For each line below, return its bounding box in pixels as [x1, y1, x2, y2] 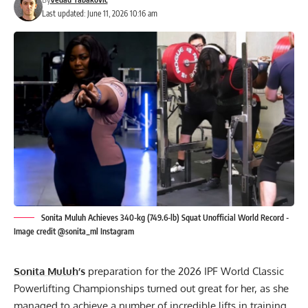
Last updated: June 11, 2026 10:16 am [41, 8, 157, 19]
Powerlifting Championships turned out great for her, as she [14, 282, 289, 296]
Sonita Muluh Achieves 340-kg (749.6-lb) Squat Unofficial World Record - [41, 212, 289, 223]
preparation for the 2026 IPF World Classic [85, 265, 284, 278]
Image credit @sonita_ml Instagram [14, 226, 134, 237]
